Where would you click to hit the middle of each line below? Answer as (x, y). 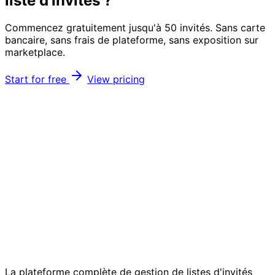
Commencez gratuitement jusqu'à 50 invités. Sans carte (135, 27)
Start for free (37, 79)
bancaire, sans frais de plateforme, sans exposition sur (132, 40)
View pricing (116, 79)
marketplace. (35, 52)
